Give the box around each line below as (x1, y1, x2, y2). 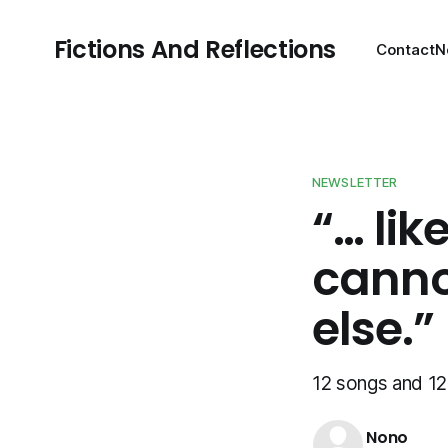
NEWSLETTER (312, 174, 398, 190)
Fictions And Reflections (53, 33, 337, 66)
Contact (376, 40, 436, 59)
